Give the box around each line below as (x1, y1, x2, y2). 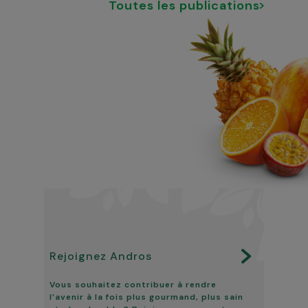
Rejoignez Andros (49, 248, 152, 263)
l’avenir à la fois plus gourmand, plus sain (49, 291, 243, 302)
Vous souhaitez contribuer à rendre (49, 278, 217, 290)
